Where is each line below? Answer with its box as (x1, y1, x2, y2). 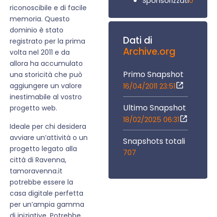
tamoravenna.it (10, 166, 62, 176)
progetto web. (10, 103, 57, 113)
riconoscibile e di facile (10, 3, 87, 13)
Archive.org (123, 45, 175, 58)
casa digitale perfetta (10, 188, 83, 198)
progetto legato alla (10, 143, 77, 154)
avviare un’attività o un (10, 132, 88, 142)
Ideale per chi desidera (10, 121, 86, 131)
